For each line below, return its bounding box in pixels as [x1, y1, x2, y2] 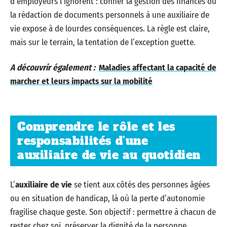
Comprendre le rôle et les [17, 119, 176, 134]
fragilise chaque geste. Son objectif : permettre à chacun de [10, 206, 216, 217]
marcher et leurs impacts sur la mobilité [10, 75, 153, 87]
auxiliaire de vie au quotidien [17, 147, 201, 163]
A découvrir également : [10, 62, 95, 73]
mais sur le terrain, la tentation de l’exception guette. [10, 37, 196, 48]
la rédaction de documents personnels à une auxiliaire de [10, 10, 209, 20]
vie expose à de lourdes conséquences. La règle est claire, [10, 23, 210, 34]
